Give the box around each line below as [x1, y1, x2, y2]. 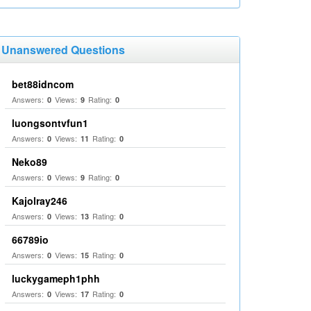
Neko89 [12, 155, 47, 169]
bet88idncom [12, 77, 74, 91]
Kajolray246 [12, 194, 67, 208]
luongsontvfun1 [12, 116, 88, 130]
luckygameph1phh [12, 271, 100, 285]
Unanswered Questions [1, 42, 125, 58]
